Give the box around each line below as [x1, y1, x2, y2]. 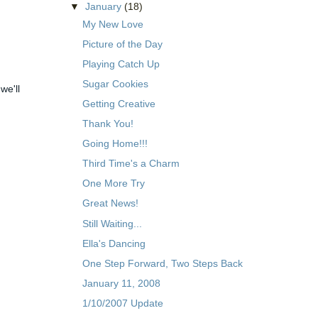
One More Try [82, 177, 145, 190]
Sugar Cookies [82, 78, 148, 90]
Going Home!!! [82, 138, 148, 150]
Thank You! [82, 118, 133, 130]
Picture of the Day [82, 38, 163, 50]
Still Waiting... [82, 217, 142, 229]
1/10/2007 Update [82, 297, 163, 309]
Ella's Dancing [82, 237, 146, 249]
